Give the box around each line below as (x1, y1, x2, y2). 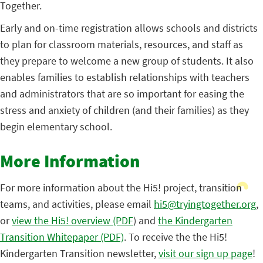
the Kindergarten (158, 213, 232, 227)
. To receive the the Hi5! (124, 230, 227, 244)
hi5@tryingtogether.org (154, 197, 256, 211)
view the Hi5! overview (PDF (12, 213, 133, 227)
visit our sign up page (159, 246, 252, 260)
